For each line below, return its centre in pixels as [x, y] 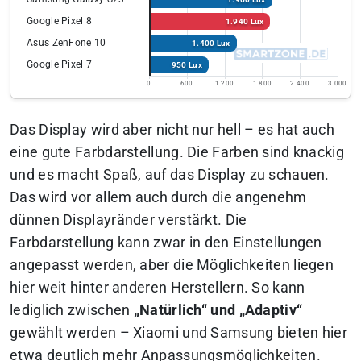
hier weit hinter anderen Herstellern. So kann [158, 288]
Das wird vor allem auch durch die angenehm [158, 198]
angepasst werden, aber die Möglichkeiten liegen [172, 266]
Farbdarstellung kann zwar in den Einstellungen [166, 243]
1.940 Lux [245, 21]
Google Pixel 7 [60, 65]
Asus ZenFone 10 [66, 43]
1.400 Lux [211, 43]
